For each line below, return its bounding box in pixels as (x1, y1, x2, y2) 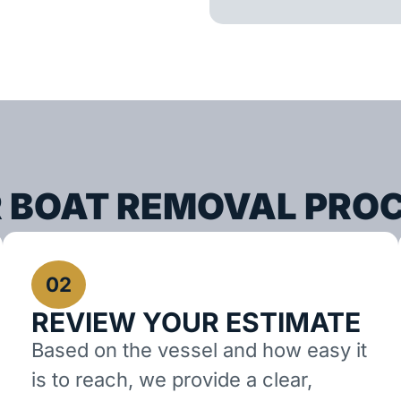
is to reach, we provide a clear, (31, 368, 313, 392)
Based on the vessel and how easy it (31, 338, 368, 363)
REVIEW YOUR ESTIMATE (31, 306, 362, 339)
